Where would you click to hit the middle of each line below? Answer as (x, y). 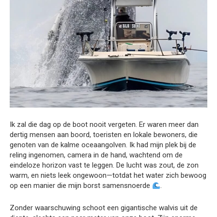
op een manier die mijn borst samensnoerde (81, 186)
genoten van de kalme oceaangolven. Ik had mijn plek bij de (103, 145)
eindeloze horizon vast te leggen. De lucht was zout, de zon (104, 165)
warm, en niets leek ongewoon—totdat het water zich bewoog (108, 176)
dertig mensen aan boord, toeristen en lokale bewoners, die (104, 135)
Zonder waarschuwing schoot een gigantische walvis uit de (104, 208)
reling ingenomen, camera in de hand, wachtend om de (96, 155)
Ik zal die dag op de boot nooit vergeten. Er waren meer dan (104, 125)
